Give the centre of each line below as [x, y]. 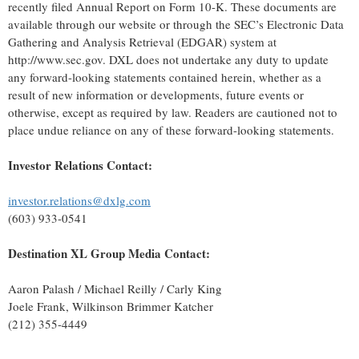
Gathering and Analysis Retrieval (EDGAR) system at [142, 42]
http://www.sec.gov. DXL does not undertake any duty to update [168, 60]
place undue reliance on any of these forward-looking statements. [171, 130]
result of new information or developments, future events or [156, 95]
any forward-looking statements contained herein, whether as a [165, 77]
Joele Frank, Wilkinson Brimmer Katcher [111, 307]
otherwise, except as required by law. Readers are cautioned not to [173, 113]
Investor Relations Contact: [80, 165]
